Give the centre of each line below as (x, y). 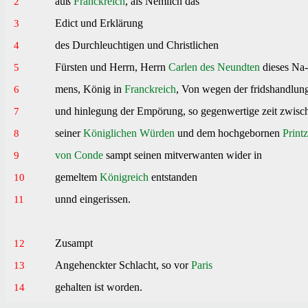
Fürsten (71, 67)
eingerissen (104, 199)
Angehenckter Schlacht (106, 265)
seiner (68, 133)
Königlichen (110, 133)
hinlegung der (104, 111)
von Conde (79, 155)
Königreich (124, 177)
